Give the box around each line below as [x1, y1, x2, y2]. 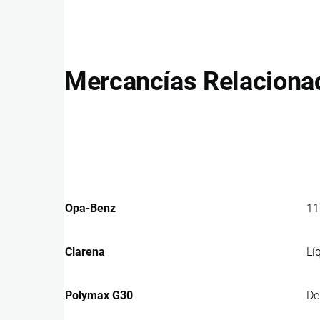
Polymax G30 [65, 288, 133, 302]
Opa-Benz [65, 201, 116, 215]
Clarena [65, 244, 105, 259]
